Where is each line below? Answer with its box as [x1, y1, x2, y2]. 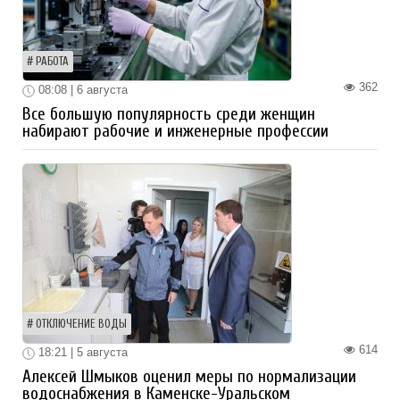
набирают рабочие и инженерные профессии [22, 121, 329, 141]
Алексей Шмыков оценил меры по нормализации [22, 366, 356, 387]
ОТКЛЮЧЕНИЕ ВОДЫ [36, 317, 127, 330]
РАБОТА [36, 55, 69, 69]
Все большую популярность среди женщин [22, 104, 315, 124]
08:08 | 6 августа [35, 83, 128, 97]
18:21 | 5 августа [35, 345, 128, 359]
